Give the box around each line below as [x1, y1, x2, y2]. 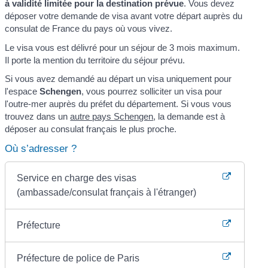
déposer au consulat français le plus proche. [5, 124, 177, 135]
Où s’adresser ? [5, 142, 77, 154]
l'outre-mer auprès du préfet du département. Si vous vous [5, 99, 232, 109]
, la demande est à [153, 111, 226, 122]
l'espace [5, 86, 40, 97]
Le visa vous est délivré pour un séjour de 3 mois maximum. [5, 42, 240, 53]
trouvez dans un [5, 111, 71, 122]
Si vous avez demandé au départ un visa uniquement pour [5, 74, 232, 84]
